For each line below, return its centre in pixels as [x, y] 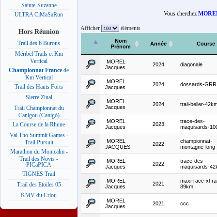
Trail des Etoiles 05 [39, 185]
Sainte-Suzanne [39, 5]
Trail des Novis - [39, 159]
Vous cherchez [181, 14]
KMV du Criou [39, 195]
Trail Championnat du [39, 108]
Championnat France [35, 70]
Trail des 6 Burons [39, 43]
